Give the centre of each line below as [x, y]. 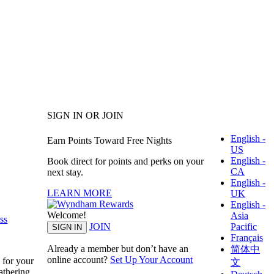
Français [247, 237]
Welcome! [67, 215]
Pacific [244, 226]
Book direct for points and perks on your [126, 161]
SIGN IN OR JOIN [86, 116]
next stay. [65, 172]
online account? [79, 259]
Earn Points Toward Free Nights [110, 140]
